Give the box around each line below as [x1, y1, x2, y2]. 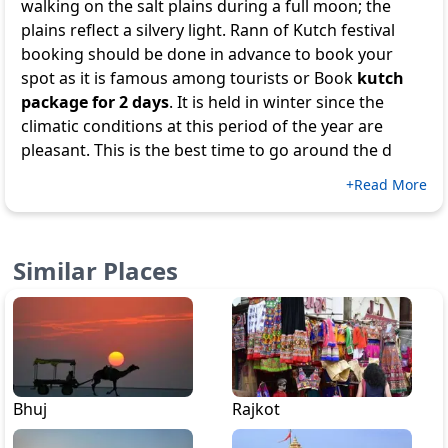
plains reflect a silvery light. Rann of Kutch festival [21, 19, 395, 41]
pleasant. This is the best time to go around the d [21, 139, 392, 161]
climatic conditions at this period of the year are [21, 115, 383, 137]
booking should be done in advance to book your [21, 43, 393, 65]
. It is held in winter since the [169, 91, 384, 113]
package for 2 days [21, 91, 169, 113]
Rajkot [232, 398, 280, 420]
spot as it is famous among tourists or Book [21, 67, 357, 89]
